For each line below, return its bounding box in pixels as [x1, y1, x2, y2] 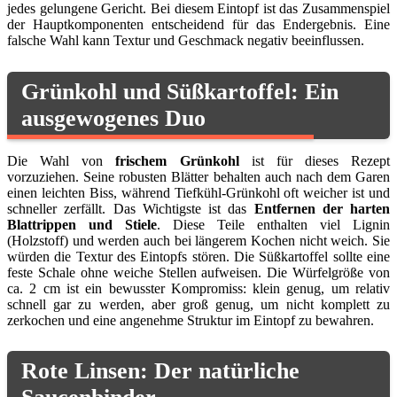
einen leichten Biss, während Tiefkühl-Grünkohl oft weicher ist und [7, 184, 390, 200]
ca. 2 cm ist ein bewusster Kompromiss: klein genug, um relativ [7, 280, 390, 296]
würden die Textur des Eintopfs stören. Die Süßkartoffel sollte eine [7, 248, 390, 264]
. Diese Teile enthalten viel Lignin [157, 216, 390, 232]
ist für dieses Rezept [238, 152, 390, 168]
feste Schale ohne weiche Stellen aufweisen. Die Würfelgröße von [7, 264, 390, 280]
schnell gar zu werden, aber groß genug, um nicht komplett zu [7, 296, 390, 312]
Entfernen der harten [253, 200, 390, 216]
